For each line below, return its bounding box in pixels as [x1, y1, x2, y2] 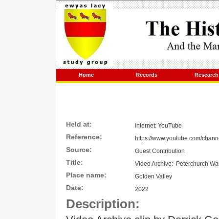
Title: [66, 158, 83, 166]
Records [135, 72, 157, 78]
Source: [66, 146, 92, 153]
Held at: [66, 120, 92, 128]
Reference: [66, 133, 102, 141]
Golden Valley [135, 173, 172, 180]
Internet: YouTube [135, 122, 182, 129]
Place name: [66, 171, 107, 179]
